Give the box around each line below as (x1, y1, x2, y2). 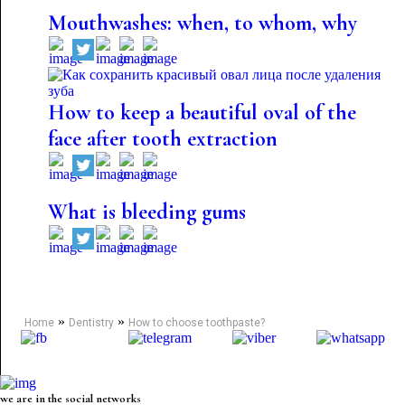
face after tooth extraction (47, 126, 278, 152)
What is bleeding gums (47, 199, 246, 225)
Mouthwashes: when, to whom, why (47, 10, 357, 36)
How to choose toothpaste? (127, 316, 265, 329)
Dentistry (68, 316, 114, 329)
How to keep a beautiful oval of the (47, 99, 356, 126)
